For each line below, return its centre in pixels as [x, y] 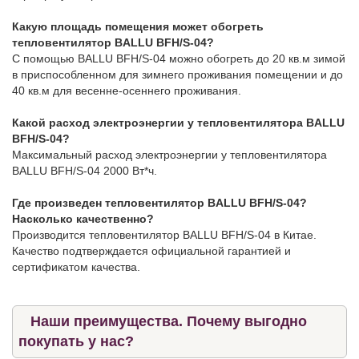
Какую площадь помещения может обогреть [138, 26]
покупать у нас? [76, 341]
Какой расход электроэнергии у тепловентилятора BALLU [178, 122]
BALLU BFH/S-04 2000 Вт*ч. [85, 170]
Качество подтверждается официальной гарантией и [151, 250]
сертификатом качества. [76, 266]
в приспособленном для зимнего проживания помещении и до [177, 74]
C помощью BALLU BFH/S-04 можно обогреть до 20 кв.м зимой [179, 58]
